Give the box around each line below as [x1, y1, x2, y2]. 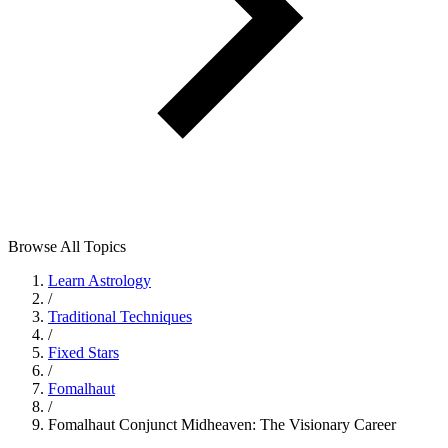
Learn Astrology [48, 272, 151, 289]
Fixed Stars [48, 344, 119, 361]
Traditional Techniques [48, 308, 192, 325]
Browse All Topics [8, 238, 126, 255]
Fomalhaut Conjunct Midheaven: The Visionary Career [48, 416, 396, 433]
